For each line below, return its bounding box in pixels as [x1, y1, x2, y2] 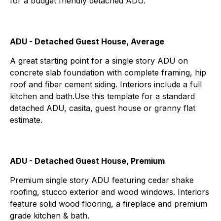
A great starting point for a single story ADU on [10, 55, 188, 66]
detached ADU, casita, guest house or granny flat [10, 103, 195, 113]
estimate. [10, 114, 42, 125]
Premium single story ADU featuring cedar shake [10, 175, 194, 185]
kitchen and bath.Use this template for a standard [10, 91, 195, 101]
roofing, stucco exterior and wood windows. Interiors [10, 186, 209, 197]
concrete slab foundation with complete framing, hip [10, 67, 206, 77]
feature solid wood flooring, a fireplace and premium [10, 198, 207, 209]
